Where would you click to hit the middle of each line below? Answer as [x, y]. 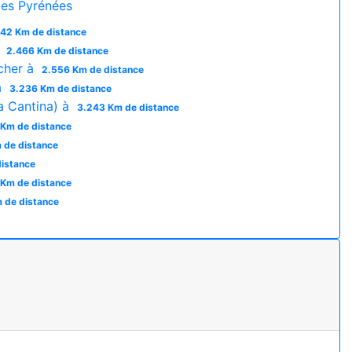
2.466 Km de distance [57, 50]
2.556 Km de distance [92, 69]
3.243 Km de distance [128, 107]
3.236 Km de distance [60, 88]
